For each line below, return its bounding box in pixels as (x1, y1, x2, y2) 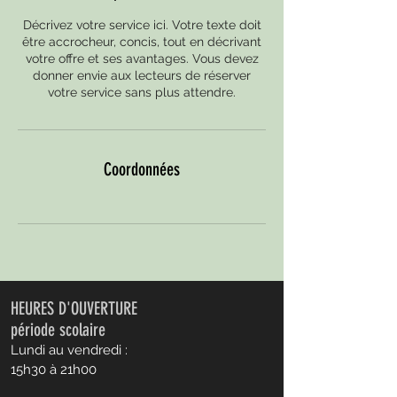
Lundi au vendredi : (11, 342, 128, 358)
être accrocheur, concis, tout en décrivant (22, 35, 261, 49)
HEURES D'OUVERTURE (11, 298, 137, 319)
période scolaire (11, 319, 105, 340)
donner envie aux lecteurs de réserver (33, 68, 251, 82)
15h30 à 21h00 (11, 362, 97, 378)
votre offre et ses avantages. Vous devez (25, 51, 259, 66)
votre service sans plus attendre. (48, 85, 236, 99)
